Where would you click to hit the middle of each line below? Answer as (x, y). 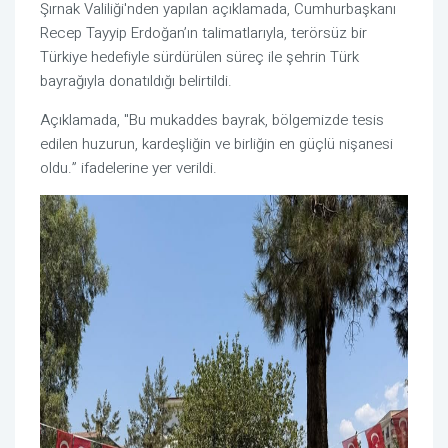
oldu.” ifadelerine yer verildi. (128, 168)
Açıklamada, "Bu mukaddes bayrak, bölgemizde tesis (212, 120)
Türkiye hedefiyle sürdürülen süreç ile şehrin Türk (199, 57)
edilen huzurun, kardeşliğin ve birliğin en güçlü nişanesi (216, 144)
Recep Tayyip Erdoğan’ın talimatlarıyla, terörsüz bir (203, 33)
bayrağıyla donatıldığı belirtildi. (136, 81)
